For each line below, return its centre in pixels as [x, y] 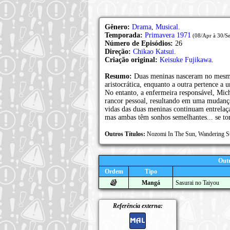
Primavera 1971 [168, 35]
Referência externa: [138, 206]
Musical [167, 27]
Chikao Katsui [154, 52]
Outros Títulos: [126, 134]
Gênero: [118, 27]
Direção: [119, 52]
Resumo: [119, 76]
